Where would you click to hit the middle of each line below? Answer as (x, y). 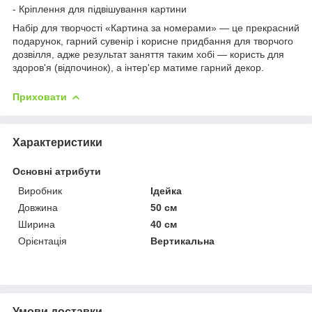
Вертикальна (183, 241)
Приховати (40, 96)
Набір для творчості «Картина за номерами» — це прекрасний (156, 28)
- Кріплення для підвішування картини (100, 9)
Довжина (38, 207)
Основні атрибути (57, 171)
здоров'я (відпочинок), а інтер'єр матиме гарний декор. (138, 67)
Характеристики (57, 142)
